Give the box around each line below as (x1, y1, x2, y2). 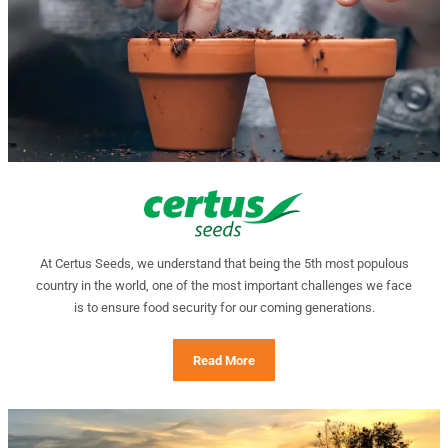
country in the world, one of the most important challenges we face (36, 278, 412, 294)
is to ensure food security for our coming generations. (73, 300, 375, 316)
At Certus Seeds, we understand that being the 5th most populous (39, 256, 409, 272)
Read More (193, 352, 255, 368)
